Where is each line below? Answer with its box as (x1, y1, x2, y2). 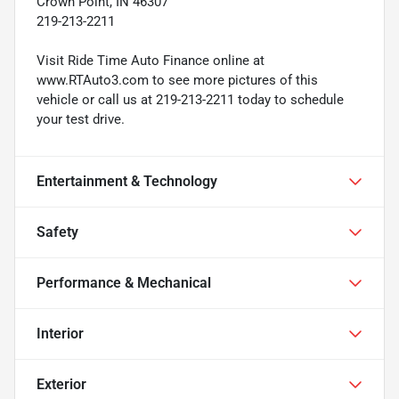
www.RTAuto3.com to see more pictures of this (37, 71, 318, 88)
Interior (37, 324, 84, 342)
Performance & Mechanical (37, 273, 211, 291)
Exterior (37, 375, 86, 393)
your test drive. (37, 110, 125, 127)
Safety (37, 223, 78, 240)
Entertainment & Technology (37, 172, 217, 190)
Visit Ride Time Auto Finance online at (37, 52, 265, 69)
